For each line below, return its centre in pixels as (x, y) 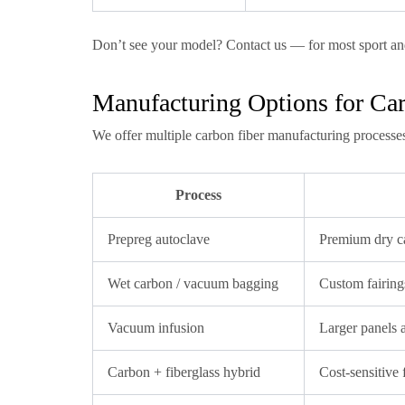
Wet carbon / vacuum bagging (193, 283)
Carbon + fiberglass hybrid (184, 372)
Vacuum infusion (156, 328)
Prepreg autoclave (159, 239)
